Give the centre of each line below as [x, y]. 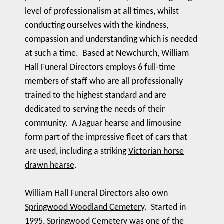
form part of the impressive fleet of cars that [106, 138]
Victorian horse [156, 152]
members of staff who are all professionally [104, 82]
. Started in [165, 208]
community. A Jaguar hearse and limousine [103, 124]
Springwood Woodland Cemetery [85, 208]
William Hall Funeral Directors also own [96, 194]
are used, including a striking [77, 152]
